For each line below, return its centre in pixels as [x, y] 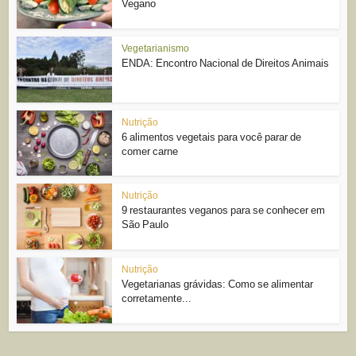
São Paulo [145, 225]
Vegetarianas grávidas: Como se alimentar [218, 284]
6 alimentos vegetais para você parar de [212, 137]
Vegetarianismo [156, 48]
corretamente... [157, 298]
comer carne [150, 151]
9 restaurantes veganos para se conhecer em [224, 211]
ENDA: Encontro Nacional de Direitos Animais [226, 63]
